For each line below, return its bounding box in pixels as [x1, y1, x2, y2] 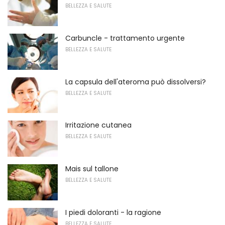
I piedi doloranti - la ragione [65, 207, 161, 217]
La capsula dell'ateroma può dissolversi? [65, 76, 206, 87]
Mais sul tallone [65, 163, 119, 174]
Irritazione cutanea [65, 120, 132, 131]
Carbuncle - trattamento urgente [65, 33, 185, 43]
